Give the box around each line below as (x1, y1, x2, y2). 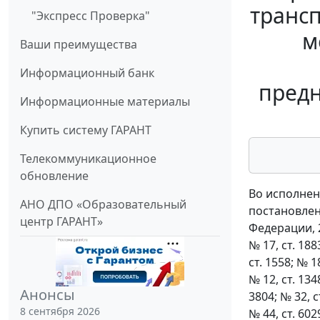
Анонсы (20, 285, 75, 305)
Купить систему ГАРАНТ (20, 122, 151, 139)
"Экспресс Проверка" (31, 8, 150, 24)
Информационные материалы (20, 94, 190, 110)
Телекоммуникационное (20, 151, 156, 167)
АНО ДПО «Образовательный (20, 196, 186, 213)
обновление (20, 168, 89, 184)
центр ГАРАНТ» (20, 214, 103, 230)
